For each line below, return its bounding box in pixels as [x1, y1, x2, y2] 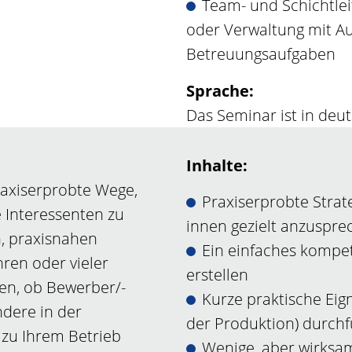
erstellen [186, 263, 249, 285]
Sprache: [186, 80, 255, 102]
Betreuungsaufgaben [186, 43, 336, 65]
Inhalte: [186, 154, 248, 176]
